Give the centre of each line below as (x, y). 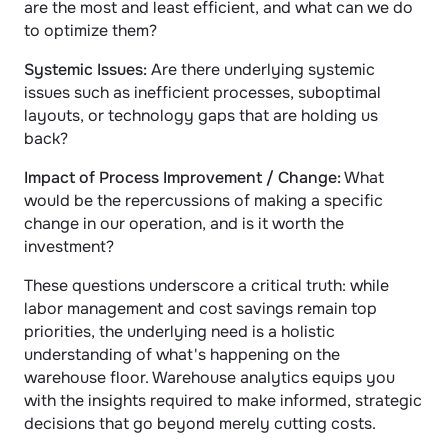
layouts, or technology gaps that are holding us (201, 115)
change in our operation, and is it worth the (184, 223)
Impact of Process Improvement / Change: (182, 177)
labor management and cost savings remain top (200, 308)
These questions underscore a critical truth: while (206, 285)
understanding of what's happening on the (182, 354)
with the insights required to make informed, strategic (223, 400)
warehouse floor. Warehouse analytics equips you (209, 377)
